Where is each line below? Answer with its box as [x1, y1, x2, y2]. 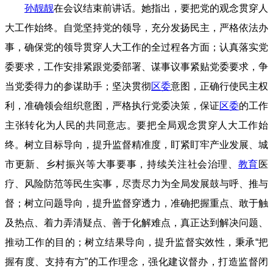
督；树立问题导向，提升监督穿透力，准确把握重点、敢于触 [5, 198, 268, 209]
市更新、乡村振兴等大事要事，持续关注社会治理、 [5, 159, 238, 170]
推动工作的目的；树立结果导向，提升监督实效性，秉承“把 [5, 237, 268, 248]
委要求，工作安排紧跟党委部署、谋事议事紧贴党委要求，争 [5, 62, 268, 73]
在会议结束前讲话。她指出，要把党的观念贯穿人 [54, 3, 268, 14]
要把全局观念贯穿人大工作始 [136, 120, 269, 131]
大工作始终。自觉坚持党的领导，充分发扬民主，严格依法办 [5, 23, 268, 34]
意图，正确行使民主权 [171, 81, 268, 92]
